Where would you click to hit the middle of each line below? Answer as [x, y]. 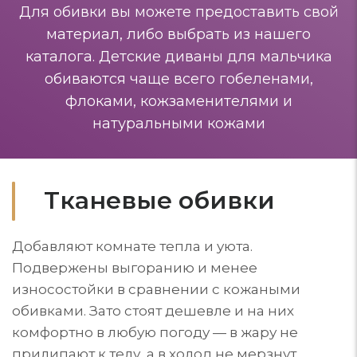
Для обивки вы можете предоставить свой [178, 12]
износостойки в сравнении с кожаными [156, 289]
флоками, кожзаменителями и [178, 101]
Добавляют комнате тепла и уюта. [132, 246]
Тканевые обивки [159, 200]
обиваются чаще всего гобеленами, [178, 78]
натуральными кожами [178, 123]
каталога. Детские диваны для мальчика [178, 56]
